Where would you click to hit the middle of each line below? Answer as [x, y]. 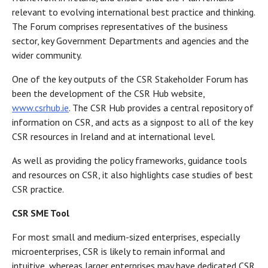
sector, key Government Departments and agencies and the [130, 41]
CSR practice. [39, 189]
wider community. [48, 55]
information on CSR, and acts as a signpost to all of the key [132, 122]
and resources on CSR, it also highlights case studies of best [133, 175]
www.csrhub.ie [40, 108]
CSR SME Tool [41, 213]
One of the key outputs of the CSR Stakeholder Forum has [130, 79]
